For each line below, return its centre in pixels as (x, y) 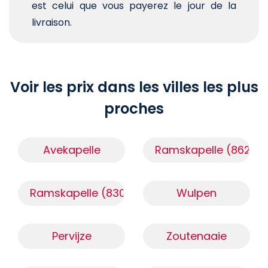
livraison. (52, 23)
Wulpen (197, 193)
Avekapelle (71, 150)
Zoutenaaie (197, 236)
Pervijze (71, 236)
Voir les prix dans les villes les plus (134, 87)
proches (134, 109)
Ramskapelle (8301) (82, 193)
